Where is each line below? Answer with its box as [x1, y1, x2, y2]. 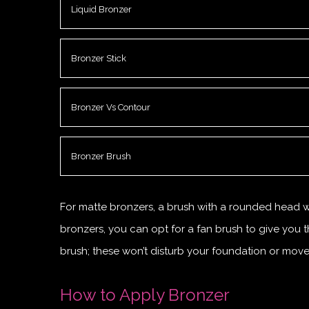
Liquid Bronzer [71, 3, 132, 14]
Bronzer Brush [71, 150, 131, 161]
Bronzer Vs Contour [71, 101, 150, 112]
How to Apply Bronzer [60, 284, 230, 305]
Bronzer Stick [71, 52, 126, 63]
